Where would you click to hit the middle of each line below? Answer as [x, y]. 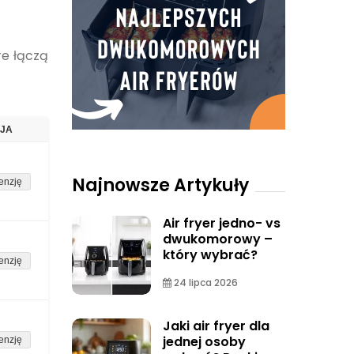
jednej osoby [204, 342]
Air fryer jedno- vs [222, 223]
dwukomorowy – [218, 239]
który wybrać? [210, 255]
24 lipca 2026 [205, 282]
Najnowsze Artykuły [160, 185]
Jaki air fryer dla [216, 326]
